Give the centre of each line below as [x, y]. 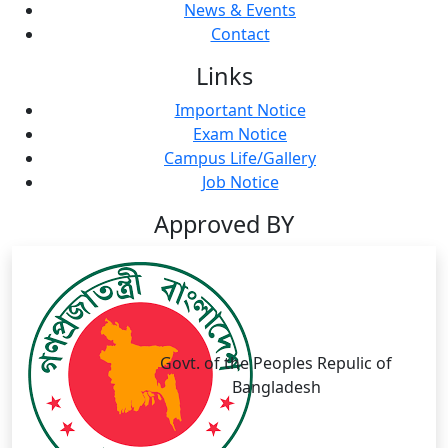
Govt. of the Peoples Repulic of [276, 362]
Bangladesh [276, 386]
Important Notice [240, 110]
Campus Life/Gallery [240, 158]
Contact [240, 34]
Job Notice [240, 182]
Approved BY [224, 224]
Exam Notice [240, 134]
